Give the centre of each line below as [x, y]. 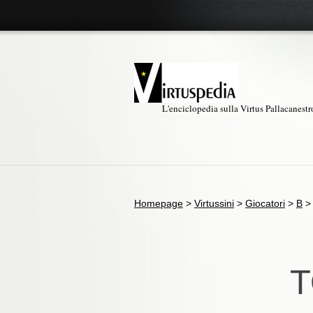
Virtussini [214, 203]
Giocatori [265, 203]
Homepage [159, 203]
